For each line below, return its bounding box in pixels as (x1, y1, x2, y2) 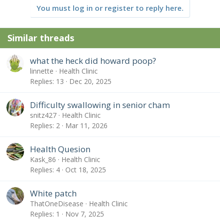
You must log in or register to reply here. (36, 3, 184, 13)
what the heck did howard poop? (30, 55, 156, 66)
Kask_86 (30, 154, 56, 164)
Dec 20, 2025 (69, 77, 111, 86)
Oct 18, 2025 (65, 165, 106, 175)
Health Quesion (30, 143, 90, 155)
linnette (30, 66, 54, 76)
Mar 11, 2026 (65, 121, 108, 131)
